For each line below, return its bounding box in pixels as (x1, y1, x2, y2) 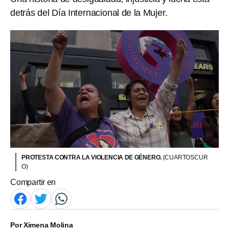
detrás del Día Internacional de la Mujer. (10, 8, 170, 18)
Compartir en (10, 177, 56, 187)
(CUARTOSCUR (163, 153, 208, 161)
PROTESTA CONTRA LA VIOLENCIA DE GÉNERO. (21, 153, 163, 161)
